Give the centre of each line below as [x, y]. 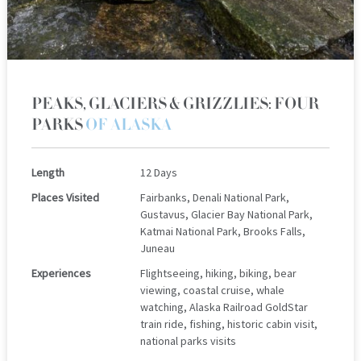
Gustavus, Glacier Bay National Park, [226, 214]
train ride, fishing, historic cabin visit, [228, 324]
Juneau [157, 248]
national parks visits [188, 340]
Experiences [61, 273]
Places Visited [65, 197]
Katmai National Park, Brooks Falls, [222, 231]
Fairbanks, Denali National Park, [214, 197]
